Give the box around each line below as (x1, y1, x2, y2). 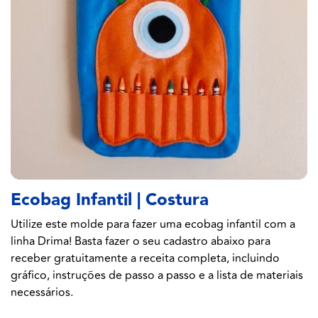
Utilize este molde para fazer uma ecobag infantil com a (11, 216, 295, 234)
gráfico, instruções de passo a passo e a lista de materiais (11, 267, 303, 285)
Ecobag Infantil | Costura (11, 187, 209, 214)
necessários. (11, 284, 73, 302)
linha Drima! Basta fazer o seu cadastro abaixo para (11, 233, 270, 251)
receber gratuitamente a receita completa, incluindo (11, 250, 280, 268)
